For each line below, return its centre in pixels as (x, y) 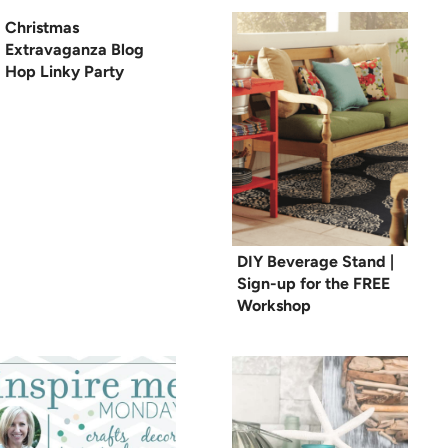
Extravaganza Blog (74, 50)
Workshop (274, 306)
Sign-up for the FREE (313, 284)
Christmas (42, 28)
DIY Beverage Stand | (315, 262)
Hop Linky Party (64, 72)
